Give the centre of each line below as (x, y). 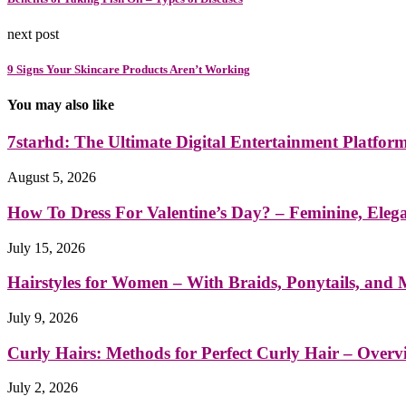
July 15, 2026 (46, 247)
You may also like (61, 105)
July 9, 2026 (43, 317)
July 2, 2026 (43, 388)
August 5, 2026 (52, 178)
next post (33, 34)
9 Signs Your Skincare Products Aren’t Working (129, 69)
